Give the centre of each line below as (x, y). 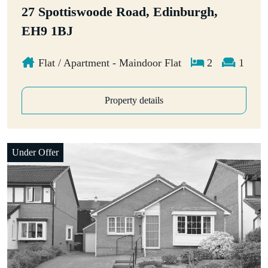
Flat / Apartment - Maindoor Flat (108, 63)
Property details (134, 100)
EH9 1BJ (47, 31)
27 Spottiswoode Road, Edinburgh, (120, 12)
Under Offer (35, 152)
